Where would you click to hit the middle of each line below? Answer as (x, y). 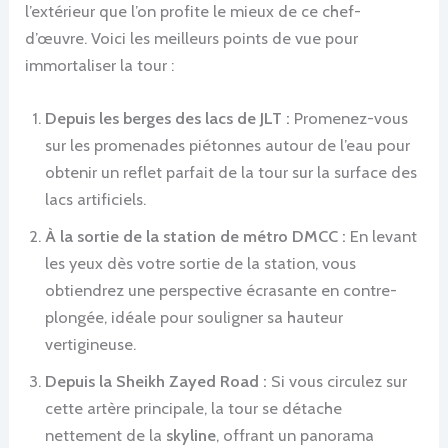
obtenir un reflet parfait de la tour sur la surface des (231, 172)
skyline (191, 435)
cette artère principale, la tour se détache (194, 408)
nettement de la (106, 435)
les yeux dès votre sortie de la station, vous (201, 263)
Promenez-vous (349, 118)
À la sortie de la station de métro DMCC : (196, 236)
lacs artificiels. (96, 199)
